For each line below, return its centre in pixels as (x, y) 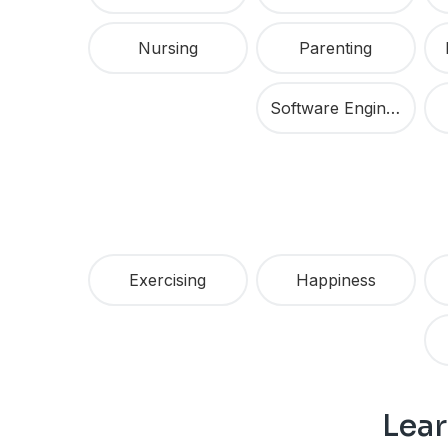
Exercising (168, 280)
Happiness (335, 280)
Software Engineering (392, 108)
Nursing (167, 48)
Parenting (336, 48)
